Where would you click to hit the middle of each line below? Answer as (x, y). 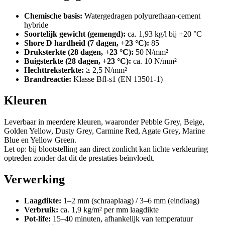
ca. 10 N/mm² (154, 61)
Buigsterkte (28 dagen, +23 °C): (78, 61)
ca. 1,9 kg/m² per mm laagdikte (108, 209)
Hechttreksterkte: (54, 70)
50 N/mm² (151, 52)
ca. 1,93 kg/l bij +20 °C (164, 34)
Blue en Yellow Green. (40, 140)
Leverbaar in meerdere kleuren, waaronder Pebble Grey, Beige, (104, 122)
